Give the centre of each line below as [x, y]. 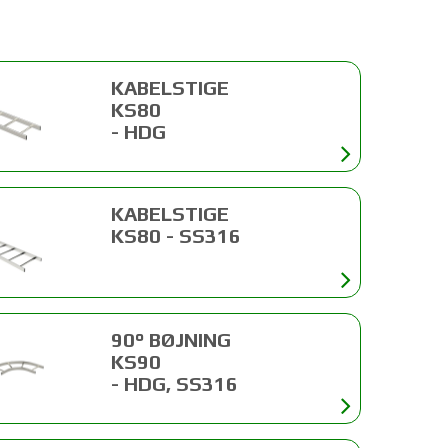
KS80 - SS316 [176, 236]
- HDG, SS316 [175, 384]
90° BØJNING [171, 340]
